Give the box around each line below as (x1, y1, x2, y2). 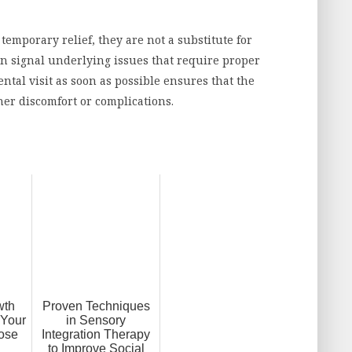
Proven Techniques (42, 299, 150, 313)
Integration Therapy (42, 327, 150, 341)
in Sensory (66, 313, 126, 327)
